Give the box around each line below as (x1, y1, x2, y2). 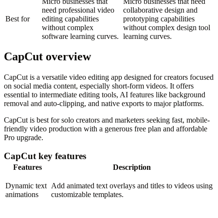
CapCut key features (4, 151, 86, 162)
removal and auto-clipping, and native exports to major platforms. (4, 99, 204, 108)
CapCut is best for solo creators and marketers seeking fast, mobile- (4, 115, 210, 124)
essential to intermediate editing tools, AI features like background (4, 90, 205, 99)
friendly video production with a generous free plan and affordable (4, 124, 207, 133)
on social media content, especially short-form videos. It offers (4, 81, 194, 90)
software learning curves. (42, 32, 119, 40)
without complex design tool (123, 23, 210, 32)
